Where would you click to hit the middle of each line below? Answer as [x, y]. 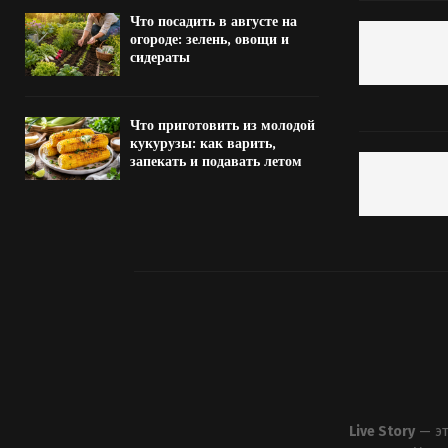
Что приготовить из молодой [222, 125]
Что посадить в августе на [213, 21]
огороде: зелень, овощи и [209, 39]
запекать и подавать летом [216, 161]
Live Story [381, 432]
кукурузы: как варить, [203, 143]
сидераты [160, 57]
